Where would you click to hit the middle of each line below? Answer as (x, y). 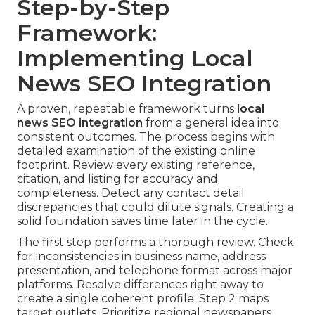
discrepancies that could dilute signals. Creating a (155, 207)
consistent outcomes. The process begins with (146, 137)
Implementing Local (135, 58)
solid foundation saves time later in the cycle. (142, 221)
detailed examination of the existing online (136, 151)
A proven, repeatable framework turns (127, 109)
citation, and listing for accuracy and (117, 179)
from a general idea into (211, 123)
